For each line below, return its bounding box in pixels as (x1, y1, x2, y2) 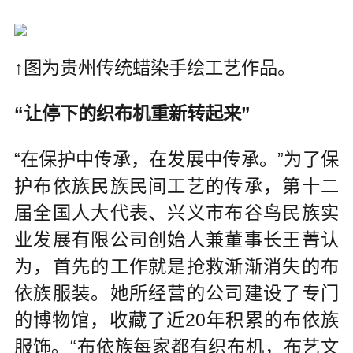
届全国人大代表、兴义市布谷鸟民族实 (13, 202, 340, 223)
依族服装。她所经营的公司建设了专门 (13, 282, 340, 303)
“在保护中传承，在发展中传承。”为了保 (13, 148, 340, 169)
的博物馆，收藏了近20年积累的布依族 (13, 309, 340, 330)
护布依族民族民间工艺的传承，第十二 (13, 175, 340, 196)
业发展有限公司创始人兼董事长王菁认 (13, 229, 340, 250)
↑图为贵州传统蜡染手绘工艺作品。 (13, 58, 295, 79)
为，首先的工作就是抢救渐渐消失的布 (13, 255, 340, 277)
